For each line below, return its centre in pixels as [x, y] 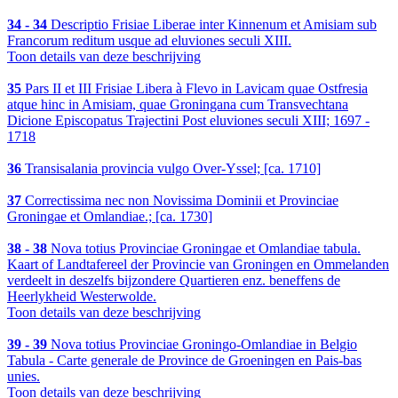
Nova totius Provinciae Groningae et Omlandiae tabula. [204, 249]
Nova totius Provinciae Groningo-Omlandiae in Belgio [202, 345]
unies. [24, 377]
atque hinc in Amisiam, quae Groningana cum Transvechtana [178, 105]
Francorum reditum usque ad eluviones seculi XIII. [149, 41]
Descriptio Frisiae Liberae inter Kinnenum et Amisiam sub [212, 25]
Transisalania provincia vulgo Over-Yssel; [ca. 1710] [171, 169]
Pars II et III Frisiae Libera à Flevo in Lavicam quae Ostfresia [195, 89]
